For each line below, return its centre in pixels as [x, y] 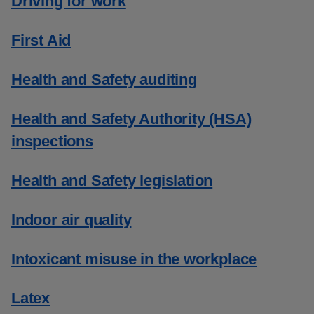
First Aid [41, 40]
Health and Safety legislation [112, 180]
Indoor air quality [71, 220]
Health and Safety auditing [104, 80]
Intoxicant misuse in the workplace [134, 259]
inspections [52, 141]
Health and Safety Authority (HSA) [131, 119]
